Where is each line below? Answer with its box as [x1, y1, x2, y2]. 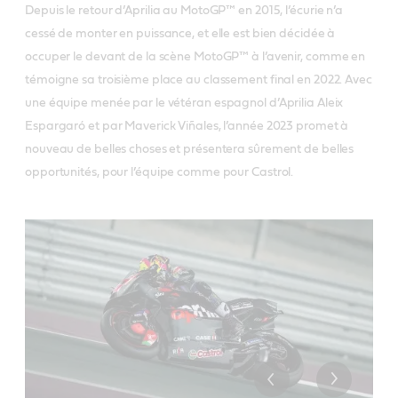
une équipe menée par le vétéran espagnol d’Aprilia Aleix [25, 96, 344, 109]
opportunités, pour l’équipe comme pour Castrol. [25, 165, 294, 179]
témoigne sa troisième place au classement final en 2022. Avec [25, 73, 372, 86]
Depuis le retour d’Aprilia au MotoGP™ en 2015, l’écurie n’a [25, 4, 344, 17]
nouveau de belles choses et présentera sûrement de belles [25, 142, 354, 155]
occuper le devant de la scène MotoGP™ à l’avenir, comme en [25, 50, 366, 63]
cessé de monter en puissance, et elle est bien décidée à [25, 27, 336, 40]
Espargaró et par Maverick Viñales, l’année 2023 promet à [25, 119, 349, 132]
